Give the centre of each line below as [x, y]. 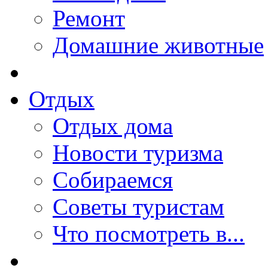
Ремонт [89, 18]
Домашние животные [158, 45]
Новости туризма [138, 153]
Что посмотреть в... [149, 234]
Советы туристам [138, 207]
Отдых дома [113, 126]
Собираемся [113, 180]
